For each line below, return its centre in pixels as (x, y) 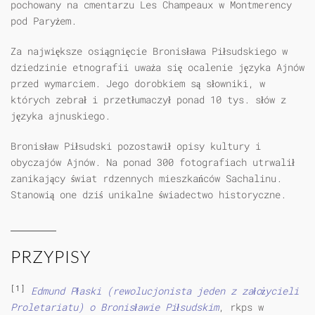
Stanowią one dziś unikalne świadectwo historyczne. (148, 195)
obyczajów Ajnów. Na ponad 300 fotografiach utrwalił (153, 162)
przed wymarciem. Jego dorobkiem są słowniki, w (138, 84)
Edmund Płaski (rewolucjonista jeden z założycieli (165, 291)
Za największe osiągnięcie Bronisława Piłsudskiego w (149, 51)
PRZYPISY (51, 257)
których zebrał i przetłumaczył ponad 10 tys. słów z (148, 100)
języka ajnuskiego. (60, 116)
